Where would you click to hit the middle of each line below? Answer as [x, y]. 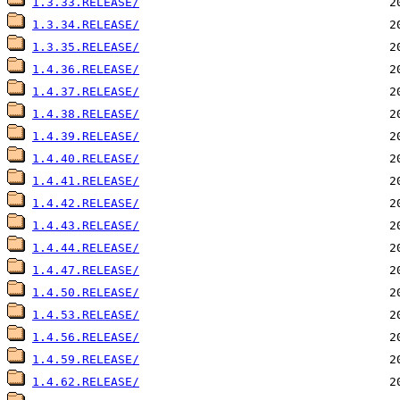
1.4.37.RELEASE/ [86, 92]
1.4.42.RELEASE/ [86, 204]
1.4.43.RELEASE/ [86, 226]
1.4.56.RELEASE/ [86, 337]
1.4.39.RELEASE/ [86, 137]
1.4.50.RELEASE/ [86, 293]
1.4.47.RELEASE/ [86, 271]
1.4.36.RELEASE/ [86, 70]
